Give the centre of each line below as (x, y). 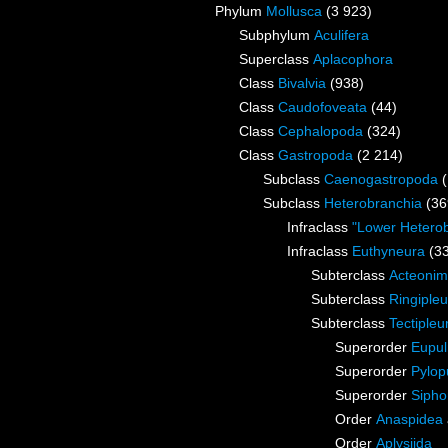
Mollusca (294, 11)
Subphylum (276, 35)
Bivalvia (302, 83)
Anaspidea (409, 419)
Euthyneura (388, 251)
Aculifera (341, 35)
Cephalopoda (320, 131)
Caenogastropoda (381, 179)
